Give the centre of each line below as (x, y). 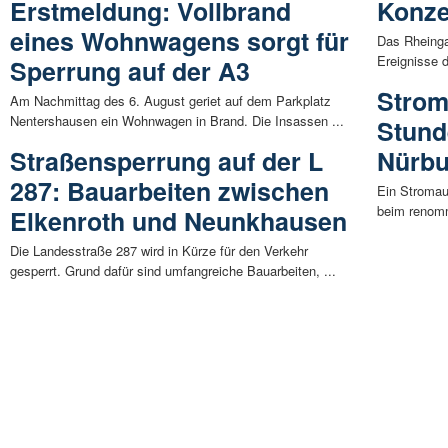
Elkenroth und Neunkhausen (178, 220)
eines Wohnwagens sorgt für (179, 40)
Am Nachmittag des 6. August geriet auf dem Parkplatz (170, 100)
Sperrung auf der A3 (130, 70)
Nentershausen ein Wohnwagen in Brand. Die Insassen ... (177, 120)
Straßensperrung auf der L (166, 160)
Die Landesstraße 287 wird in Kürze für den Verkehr (159, 250)
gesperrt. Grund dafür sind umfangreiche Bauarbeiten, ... (173, 270)
